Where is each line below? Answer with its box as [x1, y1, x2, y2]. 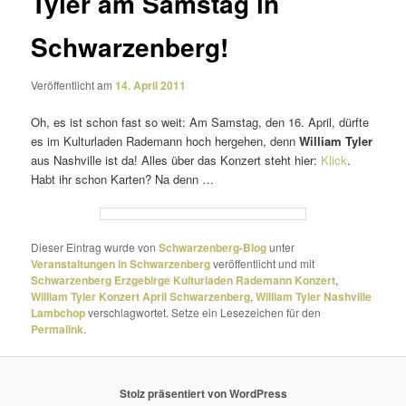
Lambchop [31, 304, 86, 322]
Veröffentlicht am [31, 76, 116, 92]
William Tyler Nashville [256, 288, 372, 305]
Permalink [31, 321, 84, 338]
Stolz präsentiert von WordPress [119, 384, 287, 401]
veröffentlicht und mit [210, 256, 315, 272]
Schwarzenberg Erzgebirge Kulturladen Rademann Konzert [31, 272, 336, 289]
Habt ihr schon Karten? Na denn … [31, 169, 215, 188]
